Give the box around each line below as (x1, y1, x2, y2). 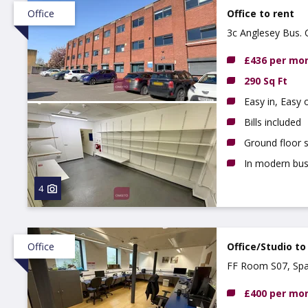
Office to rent (227, 7, 294, 20)
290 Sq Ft (244, 74, 287, 87)
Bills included (244, 115, 301, 129)
